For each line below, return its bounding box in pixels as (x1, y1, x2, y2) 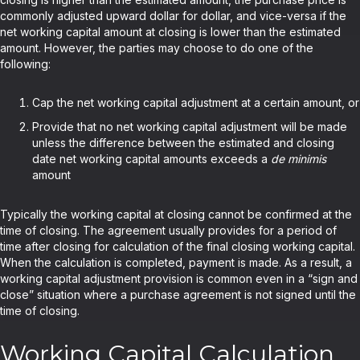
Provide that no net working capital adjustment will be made (32, 120, 347, 134)
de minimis (271, 152, 326, 166)
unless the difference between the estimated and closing (32, 136, 334, 150)
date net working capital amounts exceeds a (32, 152, 271, 166)
